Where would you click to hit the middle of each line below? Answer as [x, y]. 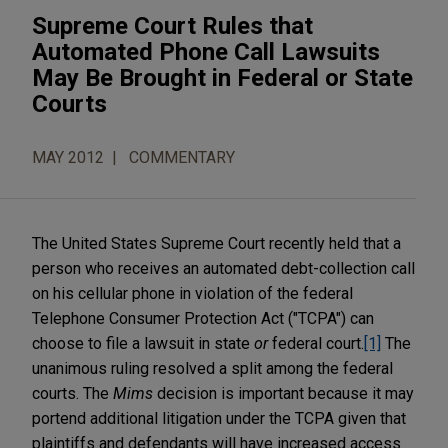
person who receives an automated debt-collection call [223, 268]
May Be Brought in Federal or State [222, 77]
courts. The [72, 393]
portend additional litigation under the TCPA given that [219, 418]
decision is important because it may [283, 393]
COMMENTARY [182, 157]
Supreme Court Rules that [172, 25]
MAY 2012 [68, 157]
